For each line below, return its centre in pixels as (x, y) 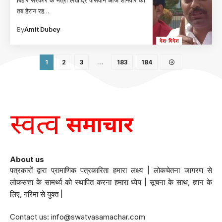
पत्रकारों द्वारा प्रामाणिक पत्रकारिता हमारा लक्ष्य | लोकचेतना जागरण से (111, 170)
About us (27, 159)
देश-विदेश (169, 41)
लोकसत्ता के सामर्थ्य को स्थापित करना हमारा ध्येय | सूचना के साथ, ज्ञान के (111, 182)
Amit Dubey (43, 29)
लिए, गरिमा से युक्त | (36, 194)
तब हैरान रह (31, 11)
